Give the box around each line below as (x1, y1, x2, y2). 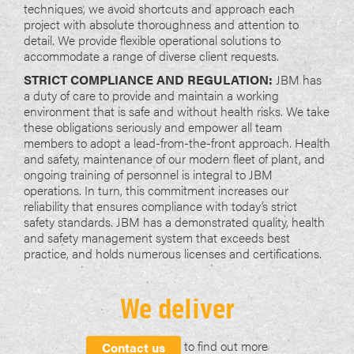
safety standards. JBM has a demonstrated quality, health (24, 213, 325, 232)
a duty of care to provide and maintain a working (24, 86, 279, 105)
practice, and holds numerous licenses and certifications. (24, 244, 322, 263)
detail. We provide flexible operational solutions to (24, 31, 281, 50)
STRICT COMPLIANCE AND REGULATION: (24, 70, 273, 89)
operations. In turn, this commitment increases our (24, 181, 288, 200)
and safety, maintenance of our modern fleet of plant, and (24, 149, 325, 168)
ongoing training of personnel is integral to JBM (24, 165, 273, 184)
